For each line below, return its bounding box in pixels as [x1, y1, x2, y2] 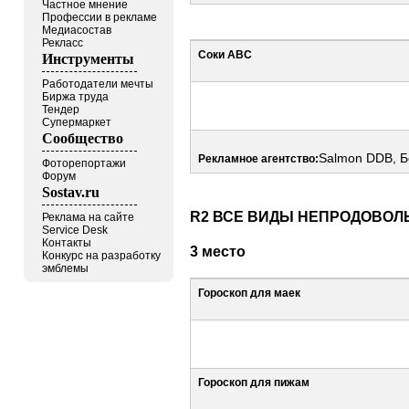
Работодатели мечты [42, 78, 153, 90]
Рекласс [42, 37, 83, 49]
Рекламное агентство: [198, 152, 319, 165]
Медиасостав [42, 24, 111, 37]
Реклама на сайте [42, 211, 134, 224]
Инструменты [42, 51, 134, 67]
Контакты [42, 236, 91, 249]
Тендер [42, 103, 79, 116]
